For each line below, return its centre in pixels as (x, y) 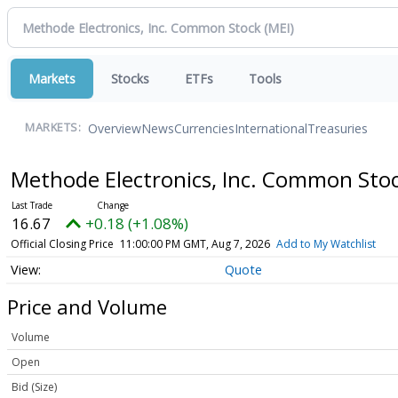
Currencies (204, 128)
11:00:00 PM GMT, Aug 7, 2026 (195, 244)
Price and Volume (87, 306)
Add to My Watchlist (326, 244)
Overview (115, 128)
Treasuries (338, 128)
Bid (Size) (34, 387)
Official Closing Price (62, 244)
